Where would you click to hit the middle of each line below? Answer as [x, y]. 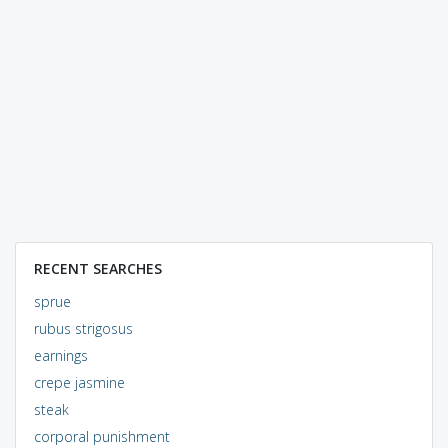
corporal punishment [101, 436]
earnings [60, 355]
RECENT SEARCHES [97, 268]
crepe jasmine [79, 382]
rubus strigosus [83, 328]
